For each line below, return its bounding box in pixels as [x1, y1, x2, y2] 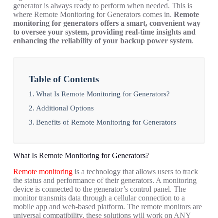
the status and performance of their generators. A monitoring [13, 176, 197, 185]
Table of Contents [28, 74, 99, 85]
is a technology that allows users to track [72, 167, 198, 176]
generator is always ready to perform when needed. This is [13, 1, 192, 10]
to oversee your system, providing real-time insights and [13, 28, 196, 36]
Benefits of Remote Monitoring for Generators [36, 118, 176, 127]
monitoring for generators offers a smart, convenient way [13, 19, 200, 28]
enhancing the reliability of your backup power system [13, 36, 192, 45]
